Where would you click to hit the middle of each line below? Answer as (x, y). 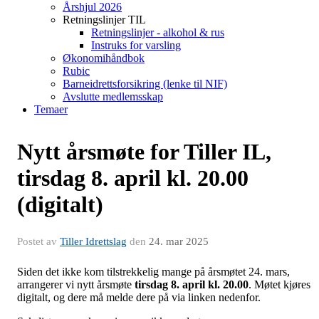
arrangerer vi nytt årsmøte (76, 284)
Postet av (38, 241)
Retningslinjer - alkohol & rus (158, 32)
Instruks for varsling (136, 45)
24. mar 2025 (179, 241)
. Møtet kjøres (279, 284)
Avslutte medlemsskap (113, 96)
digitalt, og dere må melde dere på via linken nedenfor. (140, 297)
